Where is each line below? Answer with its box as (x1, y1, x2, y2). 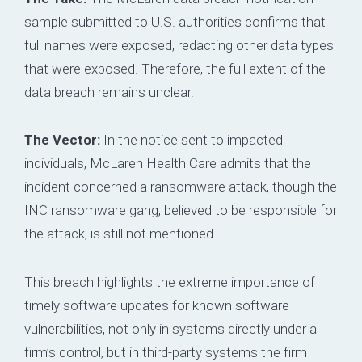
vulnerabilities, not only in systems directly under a (24, 320, 317, 337)
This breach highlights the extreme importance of (24, 273, 315, 290)
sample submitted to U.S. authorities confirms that (24, 13, 326, 30)
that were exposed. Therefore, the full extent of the (24, 60, 326, 77)
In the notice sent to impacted (100, 132, 283, 149)
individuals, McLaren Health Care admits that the (24, 155, 311, 172)
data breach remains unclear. (24, 83, 194, 100)
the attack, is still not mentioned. (24, 225, 217, 242)
